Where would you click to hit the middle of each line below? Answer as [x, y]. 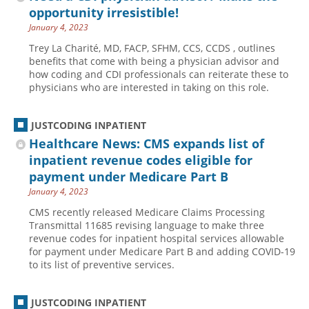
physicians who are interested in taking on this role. [149, 87]
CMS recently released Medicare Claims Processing [147, 212]
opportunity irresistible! [104, 12]
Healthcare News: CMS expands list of [147, 143]
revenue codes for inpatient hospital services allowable [157, 238]
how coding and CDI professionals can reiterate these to [159, 74]
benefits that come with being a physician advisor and [154, 61]
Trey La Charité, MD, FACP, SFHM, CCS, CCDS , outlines [152, 48]
